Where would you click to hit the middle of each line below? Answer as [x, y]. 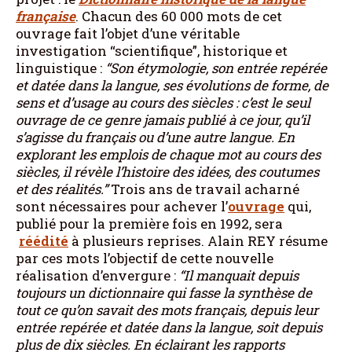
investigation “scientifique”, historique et [152, 50]
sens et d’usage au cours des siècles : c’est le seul [163, 102]
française [46, 16]
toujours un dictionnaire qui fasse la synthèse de [164, 292]
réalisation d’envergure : [97, 275]
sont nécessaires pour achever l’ [122, 206]
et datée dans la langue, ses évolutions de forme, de [172, 85]
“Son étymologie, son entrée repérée [216, 68]
